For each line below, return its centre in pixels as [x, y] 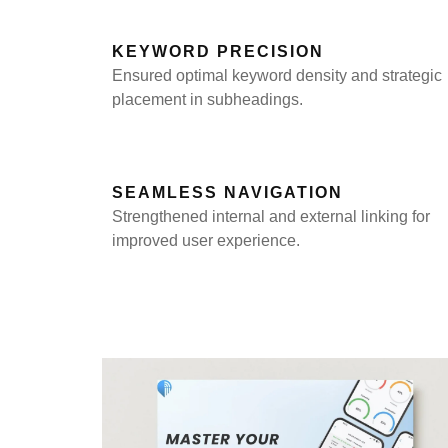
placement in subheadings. [207, 99]
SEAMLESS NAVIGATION [227, 193]
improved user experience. [206, 241]
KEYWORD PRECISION [218, 51]
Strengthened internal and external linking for [271, 217]
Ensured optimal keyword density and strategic [277, 75]
